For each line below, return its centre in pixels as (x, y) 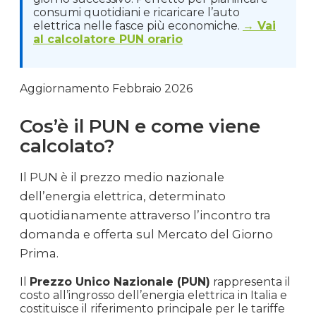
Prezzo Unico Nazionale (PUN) (120, 281)
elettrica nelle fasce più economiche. (138, 25)
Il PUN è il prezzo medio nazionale (122, 177)
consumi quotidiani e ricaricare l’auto (136, 12)
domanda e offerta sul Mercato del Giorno (146, 234)
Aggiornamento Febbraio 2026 (106, 88)
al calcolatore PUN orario (108, 39)
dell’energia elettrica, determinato (123, 196)
